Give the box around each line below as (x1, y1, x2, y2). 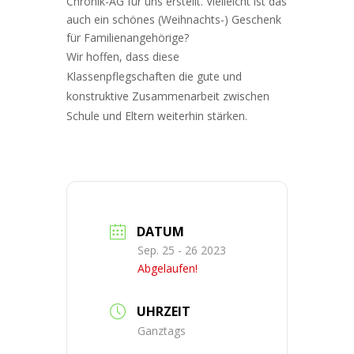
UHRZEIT (137, 303, 190, 321)
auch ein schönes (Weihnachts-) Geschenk (66, 12, 281, 28)
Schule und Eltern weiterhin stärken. (66, 108, 247, 124)
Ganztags (137, 323, 186, 339)
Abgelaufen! (137, 261, 198, 277)
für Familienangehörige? (66, 30, 189, 46)
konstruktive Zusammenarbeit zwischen (66, 88, 269, 104)
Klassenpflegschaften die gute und (66, 69, 242, 85)
